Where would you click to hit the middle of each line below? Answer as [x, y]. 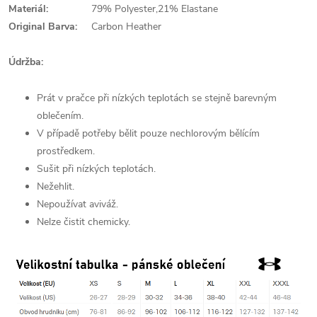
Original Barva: [43, 27]
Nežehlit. [56, 186]
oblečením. [60, 116]
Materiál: [28, 9]
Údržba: [26, 62]
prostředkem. [66, 151]
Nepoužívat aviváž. [77, 204]
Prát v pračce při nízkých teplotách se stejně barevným [157, 98]
